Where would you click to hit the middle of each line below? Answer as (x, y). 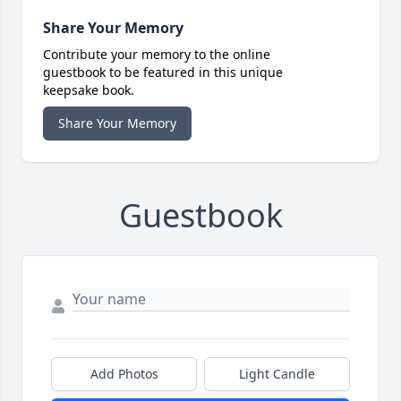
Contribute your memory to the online (157, 55)
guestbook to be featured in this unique (163, 73)
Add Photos (124, 374)
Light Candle (277, 374)
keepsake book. (89, 90)
